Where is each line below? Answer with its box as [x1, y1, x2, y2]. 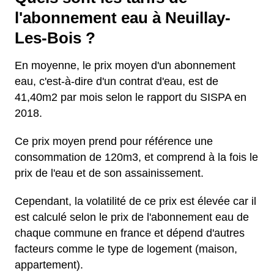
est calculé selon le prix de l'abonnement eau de [15, 211, 249, 223]
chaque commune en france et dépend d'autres [15, 227, 245, 239]
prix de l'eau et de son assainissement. [15, 167, 204, 179]
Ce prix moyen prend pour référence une [15, 135, 213, 147]
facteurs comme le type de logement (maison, [15, 243, 237, 255]
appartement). [15, 259, 83, 271]
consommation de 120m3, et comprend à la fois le [15, 151, 258, 163]
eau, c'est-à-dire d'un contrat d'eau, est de [15, 75, 218, 87]
